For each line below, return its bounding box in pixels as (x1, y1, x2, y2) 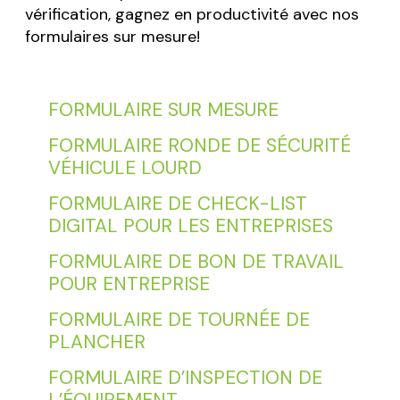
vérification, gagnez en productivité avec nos (24, 4, 359, 26)
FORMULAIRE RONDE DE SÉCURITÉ (47, 133, 351, 159)
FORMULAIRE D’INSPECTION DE (47, 365, 322, 391)
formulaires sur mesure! (24, 26, 200, 48)
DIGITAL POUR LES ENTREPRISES (47, 213, 333, 239)
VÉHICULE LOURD (47, 155, 202, 181)
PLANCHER (47, 329, 146, 355)
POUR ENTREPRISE (47, 271, 210, 297)
